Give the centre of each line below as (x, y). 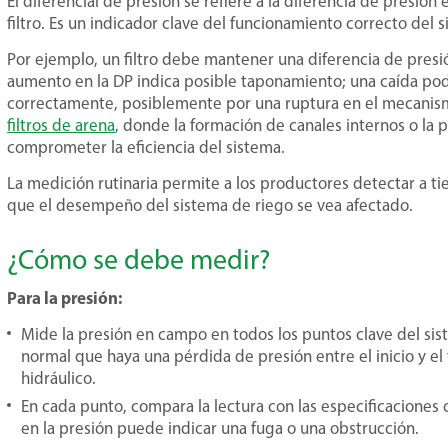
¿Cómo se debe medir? (138, 259)
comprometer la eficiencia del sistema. (146, 147)
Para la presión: (64, 297)
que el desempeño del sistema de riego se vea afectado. (210, 205)
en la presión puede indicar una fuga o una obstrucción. (220, 428)
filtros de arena (61, 125)
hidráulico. (58, 378)
